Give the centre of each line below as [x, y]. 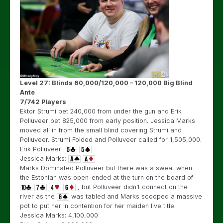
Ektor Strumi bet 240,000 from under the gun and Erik [101, 111]
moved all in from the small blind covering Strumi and [101, 130]
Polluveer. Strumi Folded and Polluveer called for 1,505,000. [111, 140]
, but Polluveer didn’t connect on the [132, 187]
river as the [38, 196]
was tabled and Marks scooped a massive [136, 196]
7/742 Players [43, 102]
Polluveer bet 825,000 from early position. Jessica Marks [108, 121]
